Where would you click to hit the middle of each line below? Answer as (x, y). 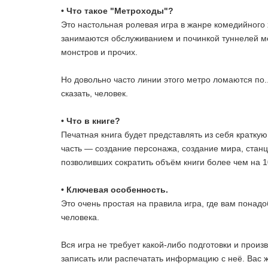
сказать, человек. (96, 94)
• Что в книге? (91, 121)
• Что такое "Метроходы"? (118, 11)
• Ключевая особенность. (115, 190)
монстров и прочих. (100, 52)
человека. (81, 217)
